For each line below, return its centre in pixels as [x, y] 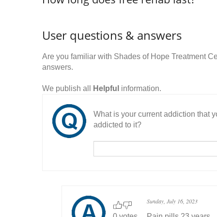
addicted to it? [117, 125]
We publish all [68, 88]
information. [140, 88]
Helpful [106, 88]
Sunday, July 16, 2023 [172, 201]
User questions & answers [112, 35]
